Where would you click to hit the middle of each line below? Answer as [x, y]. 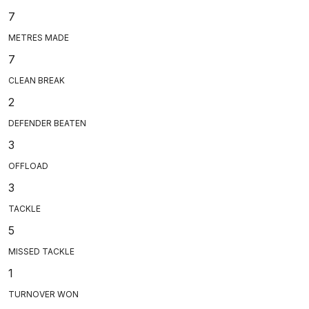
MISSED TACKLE [41, 251]
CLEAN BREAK [37, 80]
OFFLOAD [28, 166]
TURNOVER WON [43, 294]
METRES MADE [39, 37]
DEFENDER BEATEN [47, 123]
